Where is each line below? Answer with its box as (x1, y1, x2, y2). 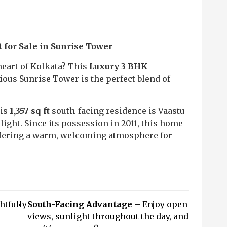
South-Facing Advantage (27, 199, 132, 209)
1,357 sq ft (10, 106, 50, 116)
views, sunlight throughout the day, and (27, 211, 188, 221)
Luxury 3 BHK (89, 61, 147, 71)
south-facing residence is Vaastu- (50, 106, 188, 116)
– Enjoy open (132, 199, 187, 209)
